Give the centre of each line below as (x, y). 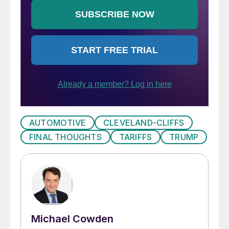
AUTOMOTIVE (58, 123)
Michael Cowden (72, 219)
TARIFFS (135, 137)
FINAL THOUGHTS (65, 137)
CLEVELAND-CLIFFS (144, 123)
